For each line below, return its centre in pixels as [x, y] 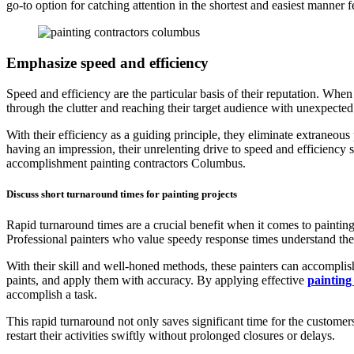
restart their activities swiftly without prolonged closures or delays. [171, 335]
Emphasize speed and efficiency [107, 62]
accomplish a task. [52, 294]
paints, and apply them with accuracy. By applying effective [157, 280]
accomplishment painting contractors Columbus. [126, 163]
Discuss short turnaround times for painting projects [122, 194]
